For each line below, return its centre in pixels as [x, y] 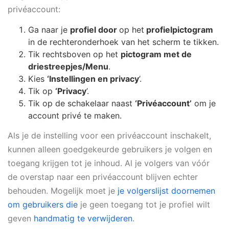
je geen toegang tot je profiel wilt [144, 205]
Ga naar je [49, 30]
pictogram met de [156, 54]
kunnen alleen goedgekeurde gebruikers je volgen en [110, 150]
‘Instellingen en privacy [93, 79]
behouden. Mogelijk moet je [63, 191]
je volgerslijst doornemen [166, 191]
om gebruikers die [43, 205]
